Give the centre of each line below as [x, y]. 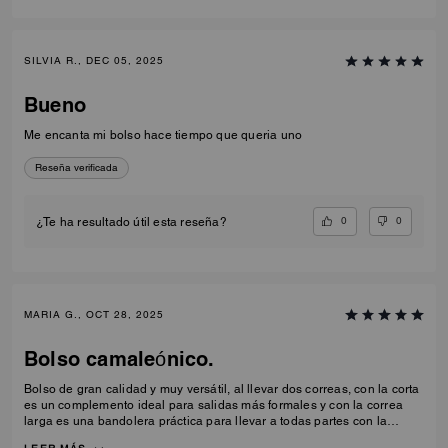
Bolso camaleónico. [119, 358]
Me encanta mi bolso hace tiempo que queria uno [163, 135]
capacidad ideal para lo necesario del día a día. [158, 436]
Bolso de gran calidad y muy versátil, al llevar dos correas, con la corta [222, 388]
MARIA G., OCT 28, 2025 [94, 314]
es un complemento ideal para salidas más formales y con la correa [213, 404]
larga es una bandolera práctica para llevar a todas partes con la [205, 420]
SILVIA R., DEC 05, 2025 [94, 61]
